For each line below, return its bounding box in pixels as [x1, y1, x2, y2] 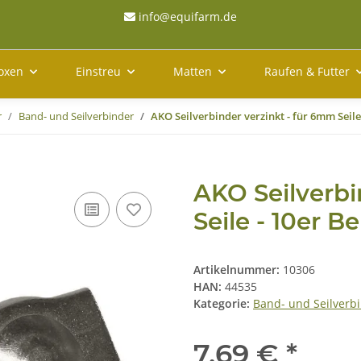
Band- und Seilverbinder [19, 109, 134, 124]
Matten [173, 64, 212, 80]
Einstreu [76, 64, 121, 80]
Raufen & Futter [264, 64, 350, 80]
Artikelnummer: [193, 262, 283, 278]
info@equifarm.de [135, 8, 237, 24]
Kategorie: [193, 296, 253, 312]
